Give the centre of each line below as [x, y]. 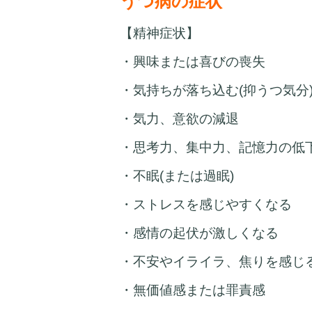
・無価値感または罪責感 [193, 290]
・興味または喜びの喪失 [193, 62]
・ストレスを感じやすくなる [206, 205]
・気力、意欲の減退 [179, 119]
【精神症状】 [159, 33]
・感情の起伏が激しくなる [199, 233]
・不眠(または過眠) [177, 176]
